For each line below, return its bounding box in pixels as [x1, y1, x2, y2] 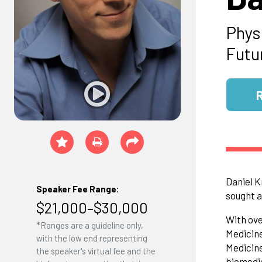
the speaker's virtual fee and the [36, 246, 156, 257]
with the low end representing [36, 233, 147, 244]
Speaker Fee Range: [36, 184, 119, 195]
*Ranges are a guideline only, [36, 220, 143, 231]
